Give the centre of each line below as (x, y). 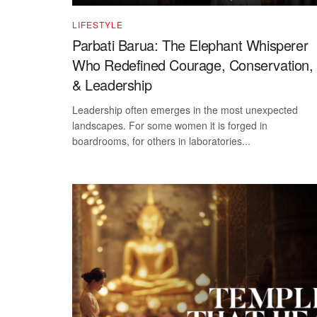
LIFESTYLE (98, 24)
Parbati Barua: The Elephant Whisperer (190, 45)
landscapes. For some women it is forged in (170, 125)
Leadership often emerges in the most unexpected (185, 109)
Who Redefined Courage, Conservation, (193, 64)
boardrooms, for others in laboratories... (161, 140)
